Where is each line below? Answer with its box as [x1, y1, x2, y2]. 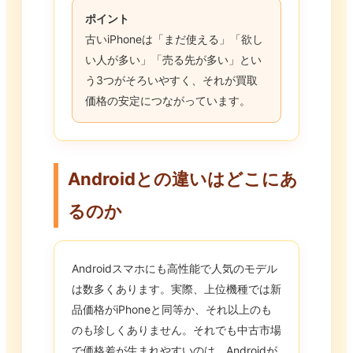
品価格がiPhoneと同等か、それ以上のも [72, 303, 272, 317]
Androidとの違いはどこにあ [68, 169, 298, 190]
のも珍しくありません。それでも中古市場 [72, 323, 281, 337]
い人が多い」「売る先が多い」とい [85, 53, 262, 67]
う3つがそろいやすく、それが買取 [85, 73, 258, 87]
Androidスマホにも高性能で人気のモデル [72, 262, 277, 276]
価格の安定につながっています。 [85, 94, 251, 108]
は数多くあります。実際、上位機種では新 [72, 282, 281, 296]
